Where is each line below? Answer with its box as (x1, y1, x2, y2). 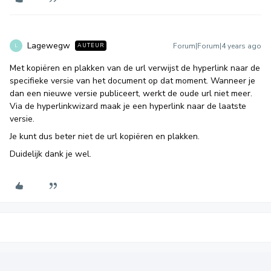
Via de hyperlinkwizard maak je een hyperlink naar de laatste (10, 100, 246, 112)
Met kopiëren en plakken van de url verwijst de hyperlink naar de (10, 62, 260, 74)
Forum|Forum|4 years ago (173, 41, 261, 51)
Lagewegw (27, 40, 70, 51)
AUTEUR (77, 42, 104, 49)
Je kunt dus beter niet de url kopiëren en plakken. (10, 131, 200, 142)
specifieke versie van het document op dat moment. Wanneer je (10, 75, 255, 87)
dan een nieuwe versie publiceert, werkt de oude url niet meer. (10, 88, 252, 99)
